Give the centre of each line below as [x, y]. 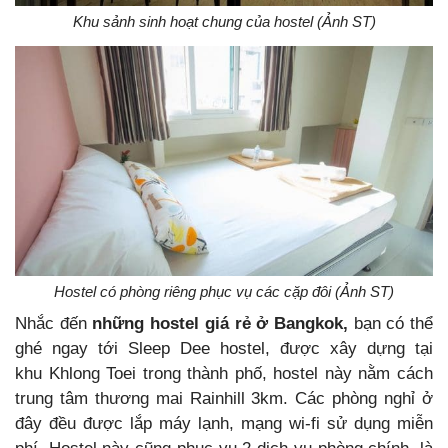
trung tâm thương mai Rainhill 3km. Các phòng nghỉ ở [224, 398]
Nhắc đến [54, 323]
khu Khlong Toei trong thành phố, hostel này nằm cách [224, 373]
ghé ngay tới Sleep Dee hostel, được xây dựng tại [224, 348]
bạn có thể [393, 323]
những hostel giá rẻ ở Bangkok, [223, 323]
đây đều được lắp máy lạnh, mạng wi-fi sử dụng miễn [224, 423]
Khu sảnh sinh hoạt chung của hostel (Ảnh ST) [224, 22]
